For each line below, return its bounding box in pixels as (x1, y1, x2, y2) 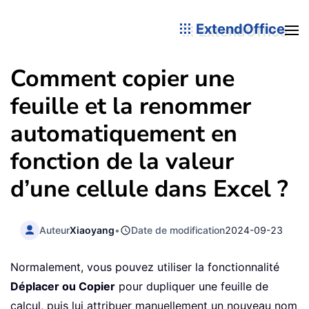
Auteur (39, 223, 70, 236)
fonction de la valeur (10, 146, 234, 177)
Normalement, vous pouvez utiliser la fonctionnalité (10, 260, 279, 275)
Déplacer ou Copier (10, 279, 115, 294)
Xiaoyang (70, 223, 115, 236)
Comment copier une (10, 63, 235, 94)
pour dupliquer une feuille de (115, 279, 268, 294)
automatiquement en (10, 118, 237, 150)
